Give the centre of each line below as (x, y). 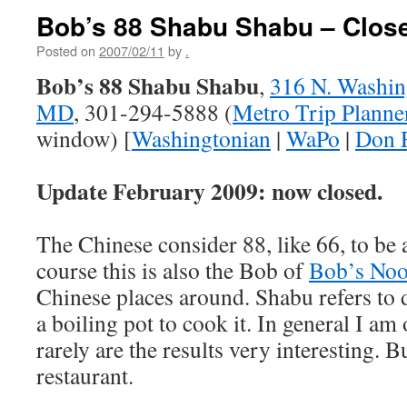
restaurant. (85, 375)
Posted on (66, 50)
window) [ (84, 138)
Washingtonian (201, 138)
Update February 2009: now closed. (209, 191)
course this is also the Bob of (173, 270)
